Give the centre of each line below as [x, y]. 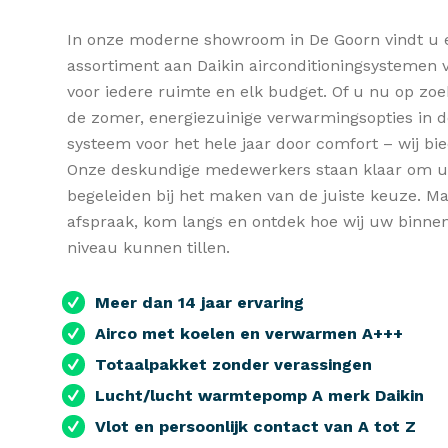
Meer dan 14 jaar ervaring [200, 302]
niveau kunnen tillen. [148, 247]
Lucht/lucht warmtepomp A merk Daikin [260, 395]
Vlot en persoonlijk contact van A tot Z [256, 426]
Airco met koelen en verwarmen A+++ [249, 333]
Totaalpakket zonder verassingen [234, 364]
